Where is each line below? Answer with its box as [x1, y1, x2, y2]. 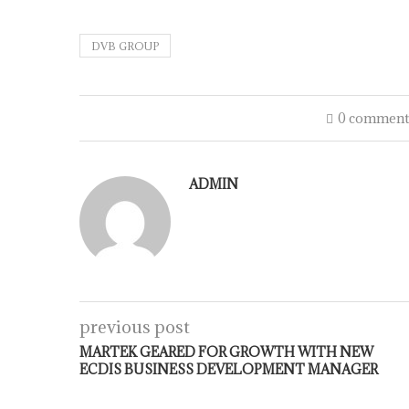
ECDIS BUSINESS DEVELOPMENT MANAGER [79, 361, 378, 378]
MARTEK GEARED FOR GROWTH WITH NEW [79, 343, 373, 361]
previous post [79, 316, 190, 338]
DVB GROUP [91, 39, 159, 53]
